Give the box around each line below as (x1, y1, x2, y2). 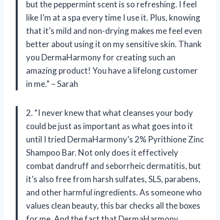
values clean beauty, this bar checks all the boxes (26, 200, 200, 211)
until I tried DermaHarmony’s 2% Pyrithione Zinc (26, 134, 204, 144)
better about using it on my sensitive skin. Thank (26, 39, 202, 49)
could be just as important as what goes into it (26, 121, 193, 131)
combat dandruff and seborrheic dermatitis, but (26, 161, 201, 171)
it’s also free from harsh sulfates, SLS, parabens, (26, 174, 200, 184)
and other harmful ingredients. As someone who (26, 187, 202, 197)
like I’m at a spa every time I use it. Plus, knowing (26, 12, 200, 23)
